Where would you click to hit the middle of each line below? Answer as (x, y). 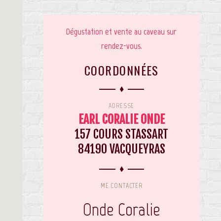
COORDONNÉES (121, 70)
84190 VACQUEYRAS (121, 149)
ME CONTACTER (121, 186)
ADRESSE (122, 106)
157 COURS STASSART (122, 134)
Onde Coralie (121, 209)
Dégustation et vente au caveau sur (122, 32)
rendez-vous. (121, 46)
